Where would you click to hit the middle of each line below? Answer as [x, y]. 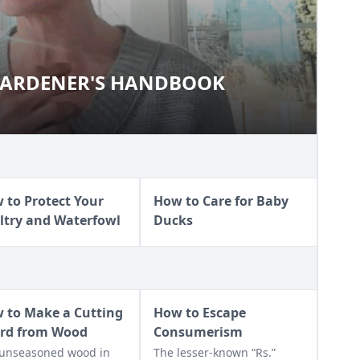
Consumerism [198, 331]
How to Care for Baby [221, 200]
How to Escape [199, 312]
